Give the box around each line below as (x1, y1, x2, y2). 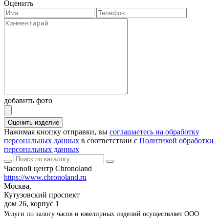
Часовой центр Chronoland (4, 164, 92, 173)
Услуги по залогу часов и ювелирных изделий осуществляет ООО (4, 210, 199, 218)
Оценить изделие (8, 119, 59, 127)
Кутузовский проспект (4, 191, 80, 199)
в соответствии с (79, 136, 139, 145)
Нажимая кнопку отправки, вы (4, 128, 109, 136)
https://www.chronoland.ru (4, 173, 87, 182)
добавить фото (4, 96, 52, 105)
